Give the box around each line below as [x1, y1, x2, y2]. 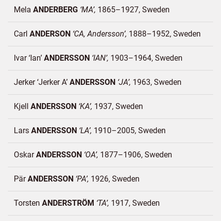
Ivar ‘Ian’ [14, 53, 44, 63]
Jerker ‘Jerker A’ [14, 77, 70, 87]
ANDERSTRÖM [42, 198, 94, 208]
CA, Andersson [74, 29, 124, 38]
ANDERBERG [33, 5, 78, 14]
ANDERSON [30, 29, 71, 38]
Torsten [14, 198, 42, 208]
